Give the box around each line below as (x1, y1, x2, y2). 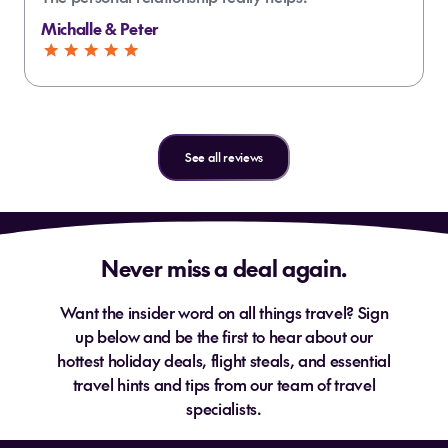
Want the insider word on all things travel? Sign (59, 301, 389, 323)
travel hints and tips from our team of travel (72, 373, 376, 395)
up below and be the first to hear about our (74, 325, 374, 347)
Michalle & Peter (41, 17, 158, 39)
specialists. (186, 397, 262, 419)
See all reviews (184, 149, 264, 165)
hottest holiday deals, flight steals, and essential (57, 349, 391, 371)
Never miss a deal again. (100, 253, 348, 283)
